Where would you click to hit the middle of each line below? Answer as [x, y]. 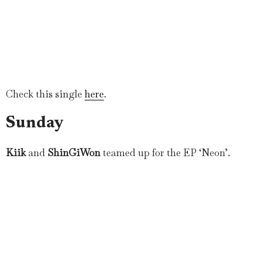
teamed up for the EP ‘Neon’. [165, 152]
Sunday [35, 123]
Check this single [45, 94]
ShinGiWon [74, 152]
